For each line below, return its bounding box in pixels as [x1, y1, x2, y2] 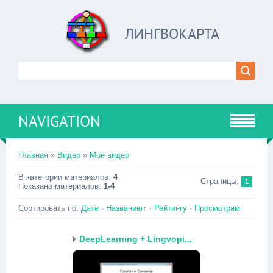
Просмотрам [194, 204, 240, 213]
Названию [106, 204, 143, 213]
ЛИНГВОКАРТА [124, 24, 219, 43]
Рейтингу [154, 204, 187, 213]
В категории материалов [18, 172, 108, 182]
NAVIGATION [18, 112, 101, 131]
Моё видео [90, 151, 129, 160]
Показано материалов [18, 182, 99, 191]
